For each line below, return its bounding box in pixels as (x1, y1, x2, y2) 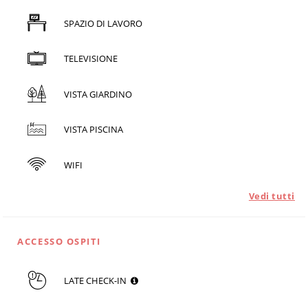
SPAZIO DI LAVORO (63, 16, 142, 30)
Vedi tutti (248, 190, 295, 203)
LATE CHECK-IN (63, 274, 131, 287)
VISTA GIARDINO (63, 87, 132, 100)
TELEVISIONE (63, 52, 118, 65)
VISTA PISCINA (63, 123, 123, 136)
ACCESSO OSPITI (17, 235, 101, 248)
